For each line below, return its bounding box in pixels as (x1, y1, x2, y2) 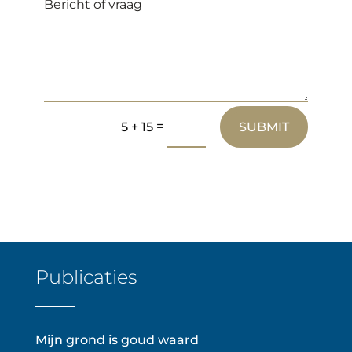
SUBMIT (239, 119, 289, 134)
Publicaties (35, 265, 137, 288)
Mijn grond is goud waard (35, 332, 199, 347)
